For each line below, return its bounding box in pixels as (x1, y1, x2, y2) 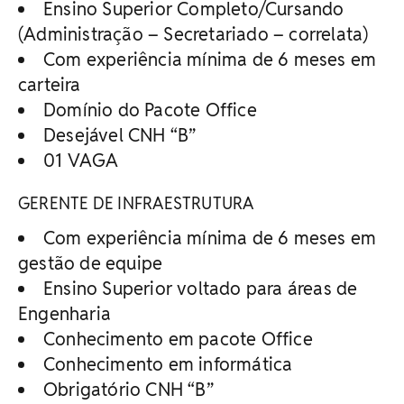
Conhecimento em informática (43, 352, 293, 376)
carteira (18, 72, 81, 96)
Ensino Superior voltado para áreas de (43, 276, 358, 300)
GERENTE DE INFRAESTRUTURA (18, 192, 254, 214)
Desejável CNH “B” (43, 123, 197, 147)
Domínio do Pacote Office (43, 97, 257, 122)
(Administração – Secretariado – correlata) (18, 22, 369, 46)
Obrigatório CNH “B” (43, 377, 214, 401)
